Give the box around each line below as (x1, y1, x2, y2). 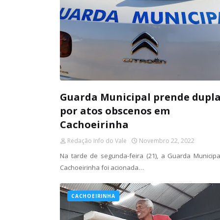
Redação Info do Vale (67, 137, 127, 145)
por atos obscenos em (60, 104, 170, 117)
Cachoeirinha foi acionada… (60, 163, 144, 172)
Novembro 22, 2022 (139, 137, 194, 145)
